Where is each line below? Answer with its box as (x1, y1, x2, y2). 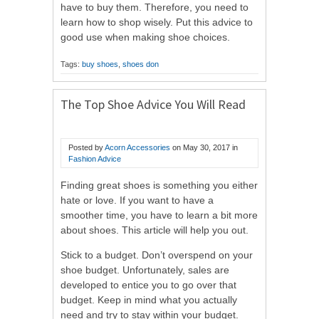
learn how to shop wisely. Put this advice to (61, 16, 253, 28)
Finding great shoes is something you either (61, 179, 258, 192)
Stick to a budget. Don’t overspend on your (61, 249, 253, 261)
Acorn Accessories (105, 143, 170, 152)
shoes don (122, 60, 159, 69)
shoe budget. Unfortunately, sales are (61, 264, 229, 276)
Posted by (68, 143, 105, 152)
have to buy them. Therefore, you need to (61, 1, 249, 14)
